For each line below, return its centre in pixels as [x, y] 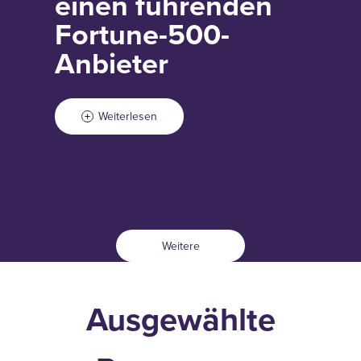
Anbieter [112, 63]
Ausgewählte [180, 320]
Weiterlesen [128, 116]
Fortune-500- [142, 34]
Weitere [180, 245]
